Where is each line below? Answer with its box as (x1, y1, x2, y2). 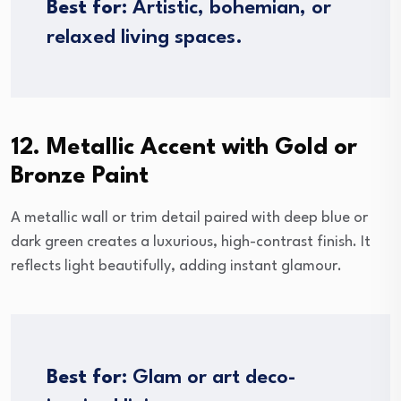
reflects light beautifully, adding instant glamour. (11, 258, 342, 274)
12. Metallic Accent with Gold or (11, 135, 357, 159)
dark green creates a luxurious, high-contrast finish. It (11, 234, 371, 250)
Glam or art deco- (127, 367, 296, 388)
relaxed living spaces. (47, 27, 243, 47)
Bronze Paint (11, 164, 149, 188)
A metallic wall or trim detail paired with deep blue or (11, 209, 368, 226)
